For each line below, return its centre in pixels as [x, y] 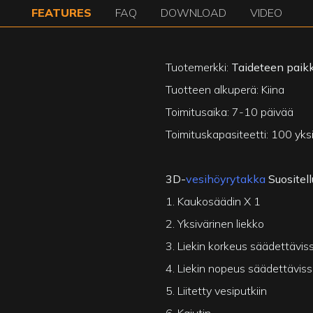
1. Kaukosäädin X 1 [213, 201]
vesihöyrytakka [226, 179]
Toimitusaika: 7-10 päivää [230, 111]
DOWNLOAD [193, 13]
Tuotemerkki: [199, 67]
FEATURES [61, 13]
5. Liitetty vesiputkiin [217, 290]
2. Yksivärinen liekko [215, 223]
